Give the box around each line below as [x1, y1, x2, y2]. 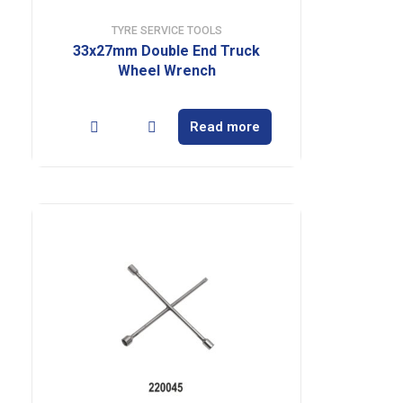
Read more [190, 118, 261, 135]
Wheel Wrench [117, 62, 216, 79]
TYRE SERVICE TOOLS [111, 24, 222, 37]
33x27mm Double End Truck [73, 42, 260, 59]
